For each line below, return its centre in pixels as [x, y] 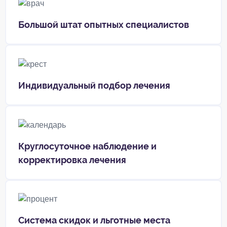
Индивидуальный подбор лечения [94, 85]
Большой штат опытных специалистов [104, 25]
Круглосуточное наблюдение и [87, 146]
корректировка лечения [72, 160]
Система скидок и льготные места [94, 220]
